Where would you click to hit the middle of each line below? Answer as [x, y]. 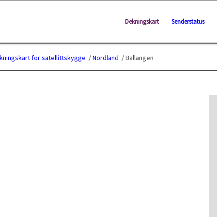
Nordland [106, 58]
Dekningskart [142, 22]
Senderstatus [188, 22]
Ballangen [139, 58]
